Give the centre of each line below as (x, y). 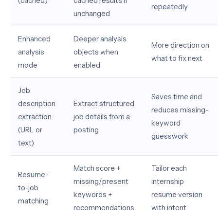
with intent (169, 208)
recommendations (104, 208)
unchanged (92, 13)
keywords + (93, 194)
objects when (96, 52)
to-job (28, 188)
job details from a (102, 117)
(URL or (30, 130)
